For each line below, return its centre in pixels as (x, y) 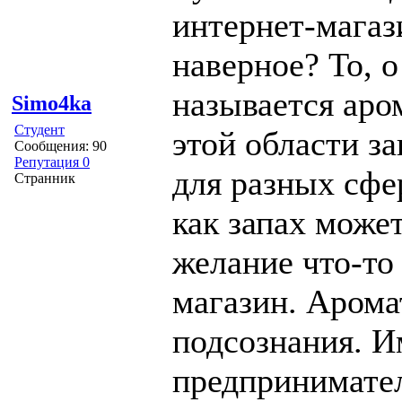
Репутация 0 (52, 162)
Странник (45, 178)
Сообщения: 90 (61, 145)
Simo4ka (52, 103)
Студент (39, 129)
